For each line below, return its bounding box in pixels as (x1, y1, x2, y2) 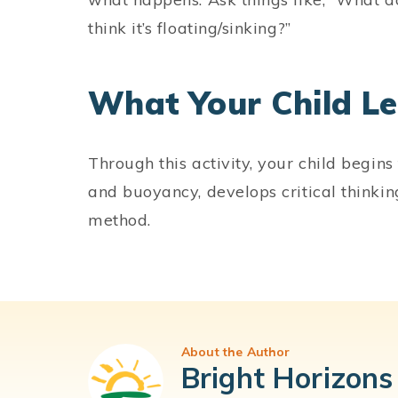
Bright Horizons (181, 360, 394, 395)
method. (88, 210, 151, 230)
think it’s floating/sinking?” (88, 18, 291, 38)
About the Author (181, 344, 291, 360)
